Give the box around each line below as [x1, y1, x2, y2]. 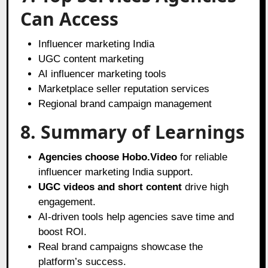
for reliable [177, 151, 228, 163]
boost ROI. [38, 226, 87, 237]
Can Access [20, 6, 119, 31]
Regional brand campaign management [38, 98, 212, 109]
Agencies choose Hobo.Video [38, 151, 178, 163]
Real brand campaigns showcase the [38, 240, 203, 252]
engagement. [38, 196, 96, 208]
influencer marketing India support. [38, 166, 194, 178]
